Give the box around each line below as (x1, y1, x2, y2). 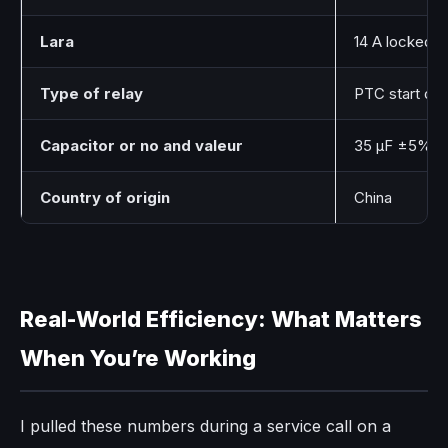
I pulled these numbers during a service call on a (20, 415, 391, 436)
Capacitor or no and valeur (40, 135, 243, 155)
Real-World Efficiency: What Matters (20, 305, 422, 332)
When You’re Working (20, 344, 256, 371)
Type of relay (40, 83, 143, 103)
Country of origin (40, 187, 170, 207)
